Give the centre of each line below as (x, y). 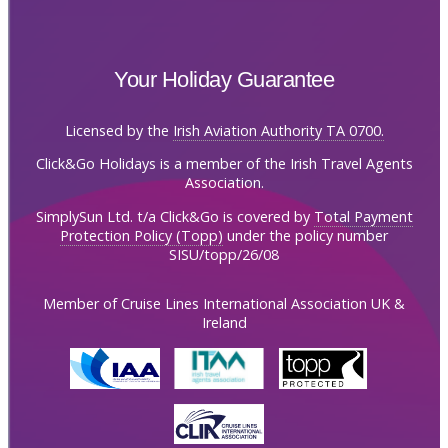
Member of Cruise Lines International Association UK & (224, 303)
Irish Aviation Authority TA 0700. (278, 130)
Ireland (224, 322)
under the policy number (305, 235)
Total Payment (363, 216)
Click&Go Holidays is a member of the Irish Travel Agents (224, 164)
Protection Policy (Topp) (141, 235)
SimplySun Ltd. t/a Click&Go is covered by (174, 216)
